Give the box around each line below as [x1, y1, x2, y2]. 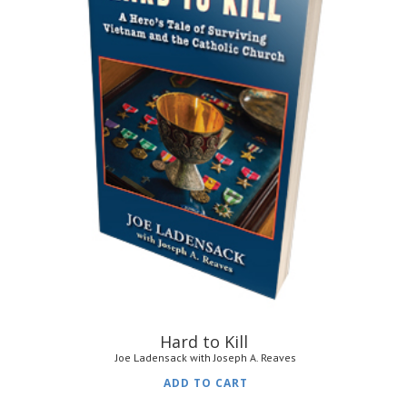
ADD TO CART [164, 374, 249, 391]
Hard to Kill [159, 330, 253, 352]
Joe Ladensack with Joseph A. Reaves [115, 350, 297, 364]
